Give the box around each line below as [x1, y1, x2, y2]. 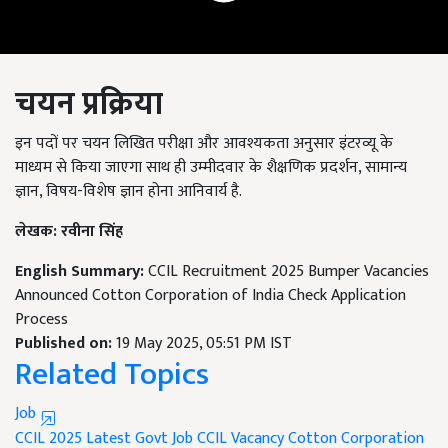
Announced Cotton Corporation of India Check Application [15, 282, 406, 310]
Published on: [15, 330, 116, 358]
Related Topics [15, 348, 209, 402]
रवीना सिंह [61, 218, 123, 246]
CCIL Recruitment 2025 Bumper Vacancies [148, 258, 429, 286]
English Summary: [15, 258, 148, 286]
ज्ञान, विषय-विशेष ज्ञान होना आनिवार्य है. [15, 178, 242, 206]
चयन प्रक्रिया [15, 78, 163, 132]
